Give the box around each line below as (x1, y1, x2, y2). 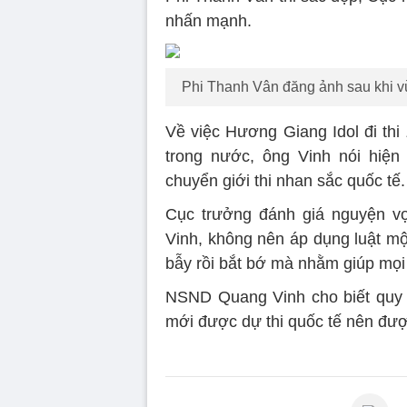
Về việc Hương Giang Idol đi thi (165, 122, 401, 141)
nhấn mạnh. (165, 11, 252, 30)
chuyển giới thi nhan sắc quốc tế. (165, 171, 405, 190)
